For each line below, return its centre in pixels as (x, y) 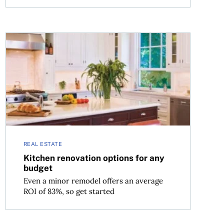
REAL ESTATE (43, 144)
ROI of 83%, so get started (69, 191)
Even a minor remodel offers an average (93, 181)
